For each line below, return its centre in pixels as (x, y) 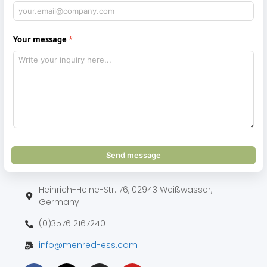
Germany (59, 202)
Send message (133, 155)
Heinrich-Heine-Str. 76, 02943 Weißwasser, (125, 190)
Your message (40, 40)
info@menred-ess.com (88, 245)
